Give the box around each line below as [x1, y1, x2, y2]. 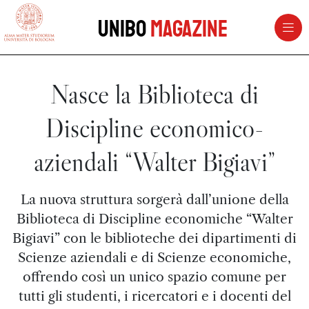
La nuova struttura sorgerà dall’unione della [20, 191, 289, 208]
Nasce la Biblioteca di [50, 78, 259, 110]
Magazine [150, 14, 228, 43]
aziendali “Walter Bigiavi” [34, 146, 275, 178]
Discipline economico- [45, 112, 264, 144]
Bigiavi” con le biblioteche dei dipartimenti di [12, 230, 297, 246]
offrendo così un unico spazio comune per [23, 268, 286, 285]
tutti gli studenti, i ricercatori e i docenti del [18, 288, 291, 304]
